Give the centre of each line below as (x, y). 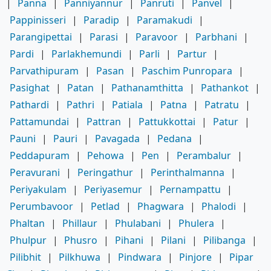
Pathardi (29, 104)
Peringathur (105, 172)
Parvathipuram (44, 70)
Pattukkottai (167, 121)
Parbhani (216, 37)
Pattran (104, 121)
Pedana (175, 138)
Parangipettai (41, 37)
